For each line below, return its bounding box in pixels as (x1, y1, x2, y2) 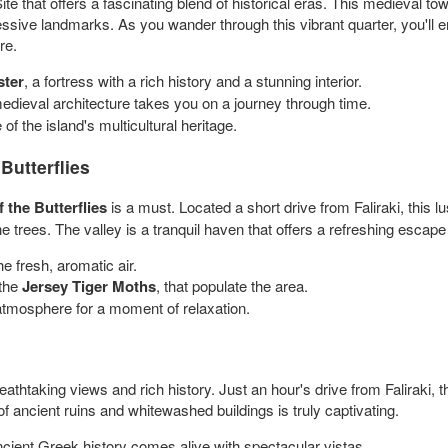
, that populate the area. (156, 275, 308, 297)
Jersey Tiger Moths (22, 275, 156, 298)
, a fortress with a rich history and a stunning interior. (24, 69, 362, 91)
